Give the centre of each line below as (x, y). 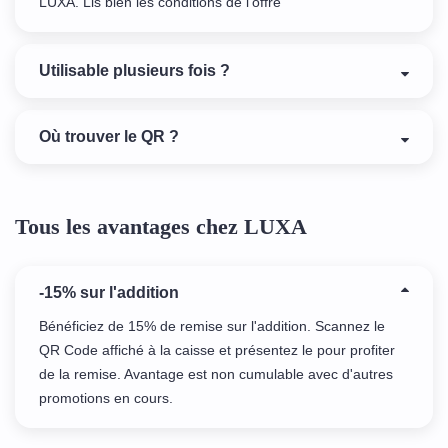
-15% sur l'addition (109, 293)
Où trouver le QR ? (109, 137)
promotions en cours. (106, 398)
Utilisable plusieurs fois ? (134, 71)
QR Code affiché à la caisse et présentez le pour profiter (217, 350)
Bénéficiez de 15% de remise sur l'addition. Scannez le (212, 326)
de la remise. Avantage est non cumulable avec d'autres (216, 374)
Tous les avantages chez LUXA (161, 227)
